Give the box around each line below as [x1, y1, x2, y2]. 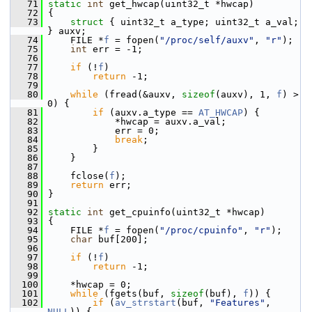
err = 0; [42, 125, 159, 136]
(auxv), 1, [215, 89, 276, 100]
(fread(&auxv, [98, 89, 182, 100]
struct [70, 17, 109, 27]
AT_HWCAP [198, 107, 243, 118]
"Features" [210, 297, 265, 308]
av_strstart [115, 297, 176, 308]
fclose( [42, 171, 109, 181]
